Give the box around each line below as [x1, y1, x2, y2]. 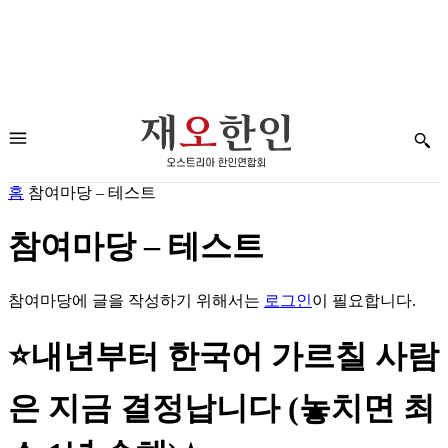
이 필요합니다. [312, 291, 416, 309]
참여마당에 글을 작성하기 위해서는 [8, 291, 264, 309]
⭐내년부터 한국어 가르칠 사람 [8, 337, 439, 374]
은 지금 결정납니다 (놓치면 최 [8, 389, 435, 426]
